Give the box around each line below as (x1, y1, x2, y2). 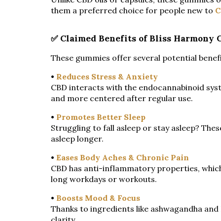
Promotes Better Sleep (56, 112, 146, 122)
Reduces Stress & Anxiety (56, 72, 158, 82)
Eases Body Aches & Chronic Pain (56, 152, 189, 163)
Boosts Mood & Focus (56, 193, 140, 203)
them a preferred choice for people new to (50, 5, 215, 15)
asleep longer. (50, 134, 104, 144)
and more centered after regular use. (50, 93, 193, 104)
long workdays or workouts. (50, 174, 157, 184)
